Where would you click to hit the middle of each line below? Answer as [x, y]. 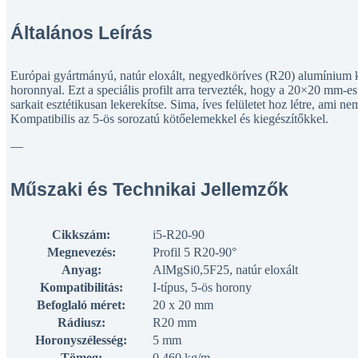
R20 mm [175, 322]
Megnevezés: [81, 252]
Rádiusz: [81, 322]
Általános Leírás [82, 32]
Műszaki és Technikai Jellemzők [149, 189]
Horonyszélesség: [81, 340]
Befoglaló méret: [81, 304]
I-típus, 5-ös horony [202, 287]
